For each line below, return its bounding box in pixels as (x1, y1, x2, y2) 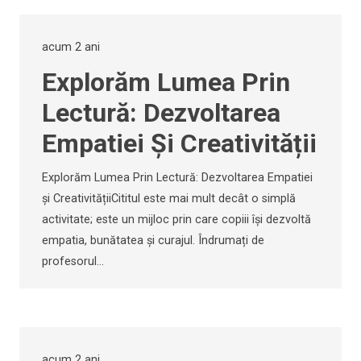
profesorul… (42, 255, 104, 269)
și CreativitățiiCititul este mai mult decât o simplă (42, 192, 296, 206)
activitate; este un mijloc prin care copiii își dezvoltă (42, 213, 311, 227)
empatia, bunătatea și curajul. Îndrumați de (42, 234, 264, 248)
